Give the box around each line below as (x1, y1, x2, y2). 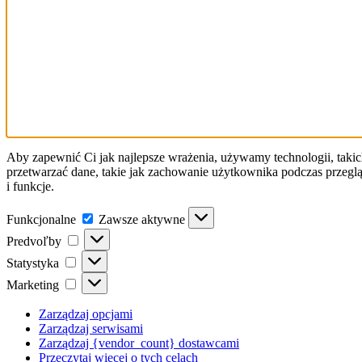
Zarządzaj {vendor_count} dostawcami (39, 335, 239, 350)
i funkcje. (6, 179, 54, 193)
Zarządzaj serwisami (39, 321, 143, 335)
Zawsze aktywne (99, 212, 188, 226)
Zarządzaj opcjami (39, 306, 133, 321)
